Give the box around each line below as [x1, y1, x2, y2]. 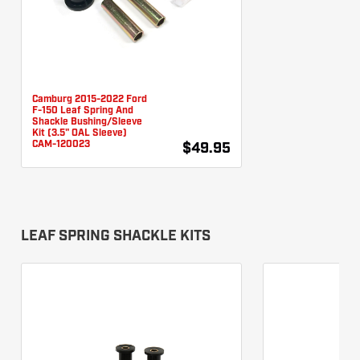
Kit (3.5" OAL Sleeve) [32, 128, 127, 138]
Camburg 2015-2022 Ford [32, 94, 147, 104]
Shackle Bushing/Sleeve [32, 117, 142, 127]
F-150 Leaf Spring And [32, 105, 133, 116]
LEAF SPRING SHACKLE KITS [21, 228, 211, 244]
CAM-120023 [32, 139, 90, 149]
